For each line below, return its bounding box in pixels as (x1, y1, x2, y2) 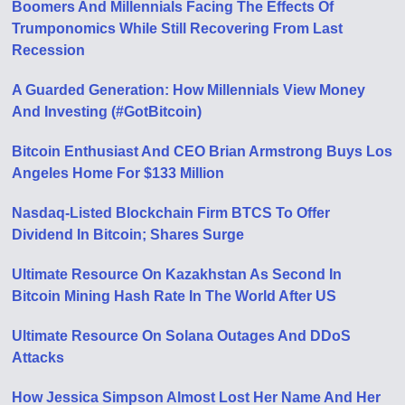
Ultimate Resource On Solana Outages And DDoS (12, 327, 352, 344)
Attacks (12, 349, 65, 365)
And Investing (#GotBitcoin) (12, 103, 202, 119)
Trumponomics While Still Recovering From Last (12, 20, 344, 36)
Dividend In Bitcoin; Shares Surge (12, 226, 245, 242)
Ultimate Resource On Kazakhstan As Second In (12, 266, 343, 282)
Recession (12, 42, 86, 58)
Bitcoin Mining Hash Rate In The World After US (12, 287, 337, 304)
